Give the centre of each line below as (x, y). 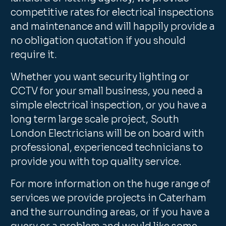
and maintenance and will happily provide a (113, 27)
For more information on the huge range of (111, 184)
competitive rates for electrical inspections (112, 13)
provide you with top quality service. (96, 162)
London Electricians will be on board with (108, 134)
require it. (34, 55)
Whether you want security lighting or (100, 77)
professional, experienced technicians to (107, 148)
